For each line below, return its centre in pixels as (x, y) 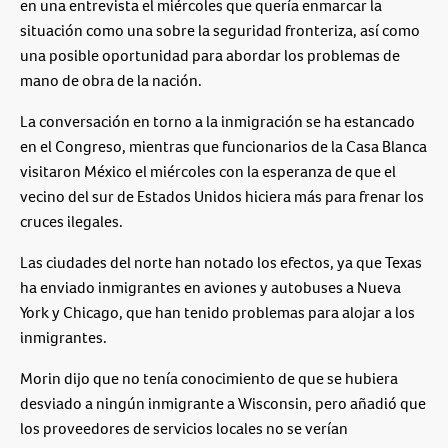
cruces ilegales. (71, 221)
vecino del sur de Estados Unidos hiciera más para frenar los (222, 196)
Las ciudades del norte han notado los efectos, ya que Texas (221, 262)
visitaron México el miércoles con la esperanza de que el (208, 171)
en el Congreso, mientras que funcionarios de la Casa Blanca (223, 146)
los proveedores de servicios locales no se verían (184, 428)
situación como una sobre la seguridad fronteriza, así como (220, 30)
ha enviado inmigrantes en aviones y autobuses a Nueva (210, 287)
